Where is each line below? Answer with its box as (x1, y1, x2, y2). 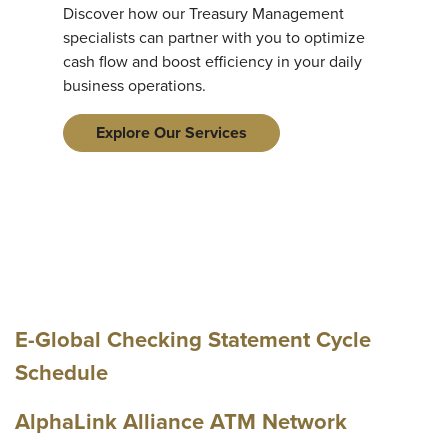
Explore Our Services (96, 121, 247, 144)
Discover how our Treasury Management (63, 2, 344, 25)
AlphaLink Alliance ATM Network (15, 405, 347, 438)
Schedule (15, 356, 108, 389)
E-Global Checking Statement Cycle (15, 323, 371, 356)
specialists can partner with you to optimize (63, 26, 365, 49)
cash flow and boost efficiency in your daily (63, 50, 362, 73)
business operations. (63, 74, 206, 97)
